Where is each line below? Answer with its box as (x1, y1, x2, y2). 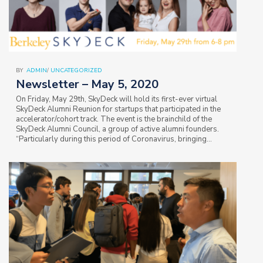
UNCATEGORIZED (50, 66, 102, 75)
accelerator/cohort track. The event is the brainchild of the (16, 113, 212, 124)
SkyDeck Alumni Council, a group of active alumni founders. (16, 123, 219, 134)
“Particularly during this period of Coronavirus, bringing (16, 133, 207, 144)
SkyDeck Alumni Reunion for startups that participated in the (16, 103, 221, 114)
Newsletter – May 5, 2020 (16, 76, 159, 92)
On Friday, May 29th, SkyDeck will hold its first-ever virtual (16, 93, 217, 104)
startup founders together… (16, 143, 110, 154)
